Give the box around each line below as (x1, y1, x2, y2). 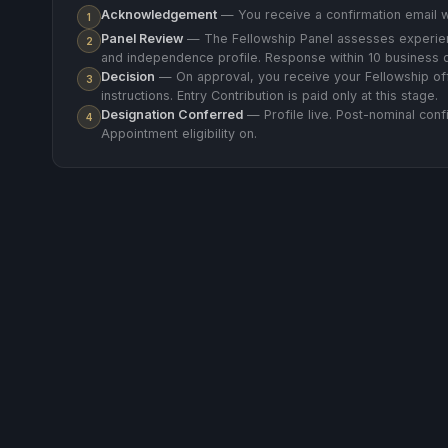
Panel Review (101, 31, 183, 47)
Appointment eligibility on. (101, 126, 257, 142)
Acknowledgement (101, 7, 217, 23)
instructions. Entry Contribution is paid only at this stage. (101, 88, 438, 104)
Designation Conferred (101, 107, 243, 123)
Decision (101, 69, 155, 85)
